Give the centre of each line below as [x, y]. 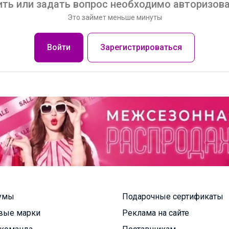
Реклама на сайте [156, 213]
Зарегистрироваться [141, 47]
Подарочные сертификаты [173, 196]
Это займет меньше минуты [114, 17]
